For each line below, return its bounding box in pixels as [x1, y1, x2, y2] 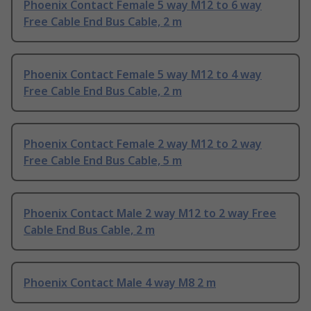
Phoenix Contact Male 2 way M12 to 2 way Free [24, 205, 276, 221]
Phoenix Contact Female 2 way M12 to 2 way [24, 136, 262, 152]
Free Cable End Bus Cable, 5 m [24, 153, 182, 169]
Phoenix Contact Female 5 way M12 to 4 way [24, 67, 262, 83]
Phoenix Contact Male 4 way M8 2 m [24, 275, 216, 291]
